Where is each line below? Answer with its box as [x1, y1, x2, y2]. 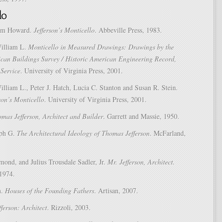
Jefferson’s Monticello [34, 25, 95, 35]
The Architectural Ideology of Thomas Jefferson [17, 128, 150, 138]
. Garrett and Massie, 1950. [103, 111, 179, 121]
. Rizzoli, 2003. [47, 203, 91, 212]
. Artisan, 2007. [94, 186, 138, 195]
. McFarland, [150, 128, 186, 138]
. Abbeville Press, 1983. [95, 25, 162, 35]
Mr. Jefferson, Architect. [108, 157, 175, 166]
